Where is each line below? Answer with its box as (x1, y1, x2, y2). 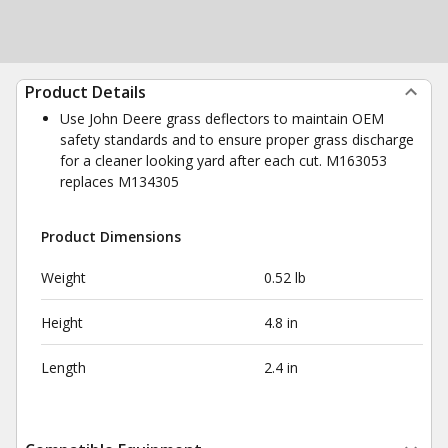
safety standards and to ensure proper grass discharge (60, 130, 414, 149)
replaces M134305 (60, 172, 179, 191)
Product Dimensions (41, 227, 181, 246)
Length (41, 358, 86, 377)
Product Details (25, 81, 146, 103)
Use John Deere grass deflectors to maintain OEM (60, 109, 384, 128)
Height (41, 313, 83, 332)
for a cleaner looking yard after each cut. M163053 (60, 151, 387, 170)
